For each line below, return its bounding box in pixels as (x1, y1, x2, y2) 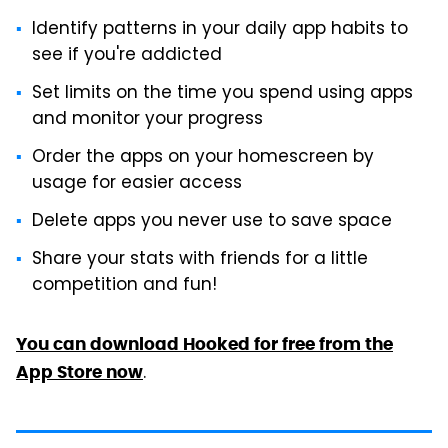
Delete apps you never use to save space (32, 208, 392, 237)
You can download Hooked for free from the (16, 333, 393, 356)
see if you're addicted (32, 42, 222, 71)
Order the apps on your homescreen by (32, 144, 374, 173)
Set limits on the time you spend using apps (32, 80, 413, 109)
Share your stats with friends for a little (32, 246, 368, 275)
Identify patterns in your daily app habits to (32, 16, 408, 45)
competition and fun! (32, 272, 217, 301)
